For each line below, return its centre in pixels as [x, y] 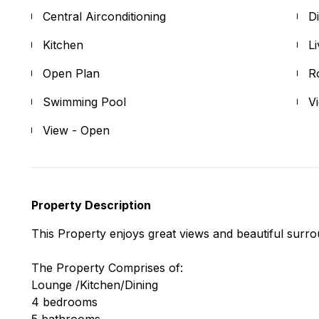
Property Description [91, 205]
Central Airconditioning [104, 16]
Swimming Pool [84, 101]
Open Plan [71, 73]
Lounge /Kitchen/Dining [95, 284]
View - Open [76, 130]
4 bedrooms [64, 302]
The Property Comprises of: [107, 267]
